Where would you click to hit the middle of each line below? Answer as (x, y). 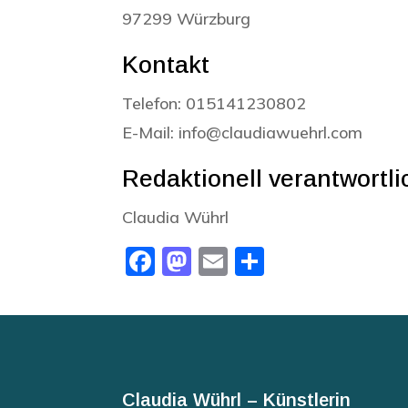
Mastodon (259, 261)
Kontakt (166, 64)
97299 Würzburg (187, 18)
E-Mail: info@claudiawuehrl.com (243, 132)
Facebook (218, 261)
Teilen (303, 261)
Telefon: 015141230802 (214, 103)
